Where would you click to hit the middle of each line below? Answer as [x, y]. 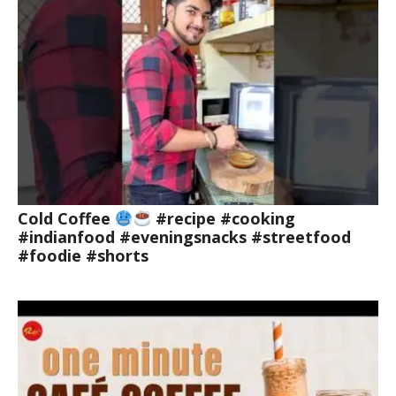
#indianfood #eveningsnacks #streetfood [184, 237]
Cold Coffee [66, 219]
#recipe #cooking [223, 219]
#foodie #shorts [83, 256]
